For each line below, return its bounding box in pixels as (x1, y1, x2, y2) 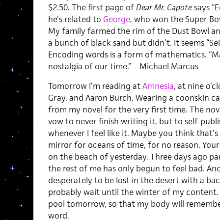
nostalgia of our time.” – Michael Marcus (48, 61, 198, 72)
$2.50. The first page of (48, 2, 136, 13)
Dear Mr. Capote (136, 2, 192, 13)
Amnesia (142, 81, 174, 91)
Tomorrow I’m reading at (48, 81, 142, 91)
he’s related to (48, 14, 103, 25)
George (103, 14, 130, 25)
